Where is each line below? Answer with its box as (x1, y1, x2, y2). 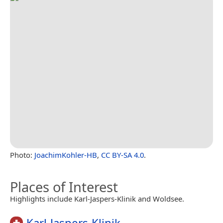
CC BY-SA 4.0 (101, 149, 144, 160)
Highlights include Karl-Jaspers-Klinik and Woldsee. (10, 193, 184, 204)
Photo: (10, 149, 34, 160)
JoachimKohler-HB (34, 149, 97, 160)
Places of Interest (10, 177, 118, 196)
